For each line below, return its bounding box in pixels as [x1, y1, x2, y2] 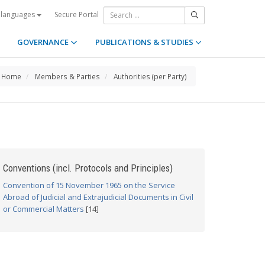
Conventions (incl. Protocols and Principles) [3, 162, 173, 174]
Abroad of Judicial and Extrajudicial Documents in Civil [3, 192, 193, 202]
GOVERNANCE [17, 37, 71, 47]
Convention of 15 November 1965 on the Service [3, 180, 175, 190]
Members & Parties [35, 72, 100, 81]
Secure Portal [54, 9, 99, 20]
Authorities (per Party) [114, 72, 187, 81]
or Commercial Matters [3, 203, 84, 214]
